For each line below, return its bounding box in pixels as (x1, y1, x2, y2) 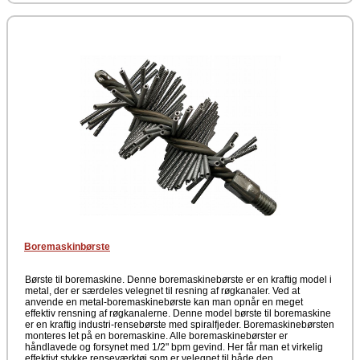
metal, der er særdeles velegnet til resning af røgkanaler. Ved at (25, 285, 300, 297)
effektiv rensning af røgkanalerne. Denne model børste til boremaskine (25, 308, 331, 319)
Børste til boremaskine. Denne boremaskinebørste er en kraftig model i (25, 274, 332, 285)
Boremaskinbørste (24, 241, 110, 252)
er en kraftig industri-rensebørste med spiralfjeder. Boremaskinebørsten (25, 319, 334, 330)
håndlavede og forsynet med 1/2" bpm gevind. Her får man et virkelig (25, 342, 323, 353)
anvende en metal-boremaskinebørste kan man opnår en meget (25, 297, 303, 308)
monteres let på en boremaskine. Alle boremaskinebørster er (25, 330, 288, 342)
